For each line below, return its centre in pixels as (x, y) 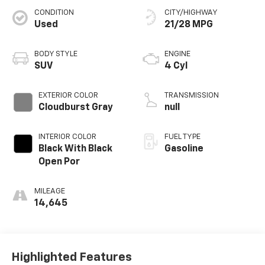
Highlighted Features (71, 258)
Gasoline (184, 149)
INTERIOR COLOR (67, 137)
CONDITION (54, 12)
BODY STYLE (56, 54)
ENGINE (177, 54)
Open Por (59, 162)
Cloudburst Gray (75, 107)
